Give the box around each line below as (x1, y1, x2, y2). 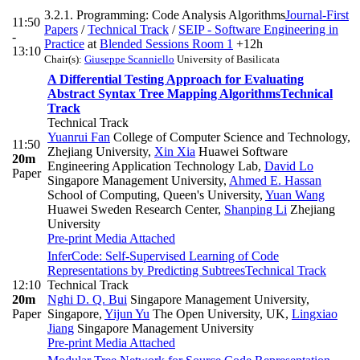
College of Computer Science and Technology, (110, 129, 350, 144)
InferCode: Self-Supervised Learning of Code (47, 248, 279, 263)
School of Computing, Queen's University (47, 187, 260, 202)
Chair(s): (44, 52, 84, 65)
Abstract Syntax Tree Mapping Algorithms (47, 86, 280, 100)
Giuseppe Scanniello (84, 52, 174, 65)
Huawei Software (195, 144, 288, 158)
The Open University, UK (149, 306, 285, 321)
